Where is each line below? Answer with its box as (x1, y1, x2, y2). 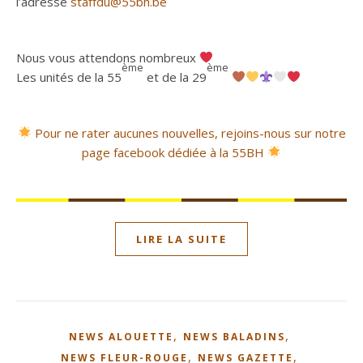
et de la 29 (143, 68, 207, 85)
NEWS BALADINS (182, 329, 285, 344)
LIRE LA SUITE (136, 231, 227, 246)
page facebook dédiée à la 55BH (81, 143, 264, 160)
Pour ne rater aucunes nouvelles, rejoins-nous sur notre (34, 124, 346, 141)
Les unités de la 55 (16, 68, 122, 85)
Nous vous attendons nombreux (16, 49, 199, 66)
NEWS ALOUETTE (68, 329, 173, 344)
